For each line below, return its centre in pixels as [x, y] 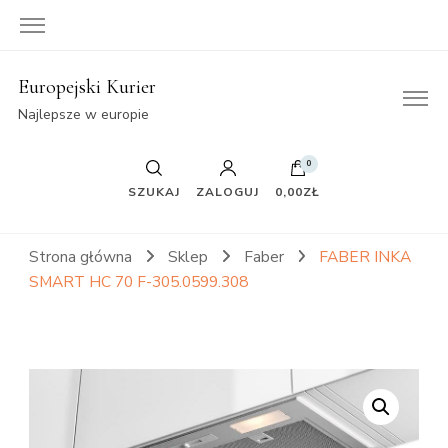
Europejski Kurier [86, 87]
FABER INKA [365, 256]
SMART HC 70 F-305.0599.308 [138, 281]
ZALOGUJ [227, 192]
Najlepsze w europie [83, 114]
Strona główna [80, 256]
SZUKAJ [153, 192]
